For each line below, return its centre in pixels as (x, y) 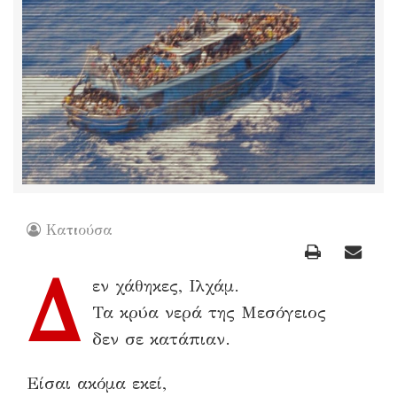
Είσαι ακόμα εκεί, (97, 383)
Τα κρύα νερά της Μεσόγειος (209, 312)
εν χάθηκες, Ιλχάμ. (166, 285)
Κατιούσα (79, 230)
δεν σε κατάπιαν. (161, 339)
